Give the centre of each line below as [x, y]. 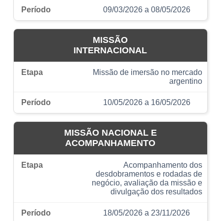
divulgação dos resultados [157, 191]
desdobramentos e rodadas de [149, 174]
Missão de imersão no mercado [148, 72]
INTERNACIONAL [110, 50]
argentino [186, 81]
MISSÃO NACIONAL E [110, 132]
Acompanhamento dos [163, 165]
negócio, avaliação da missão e [147, 183]
